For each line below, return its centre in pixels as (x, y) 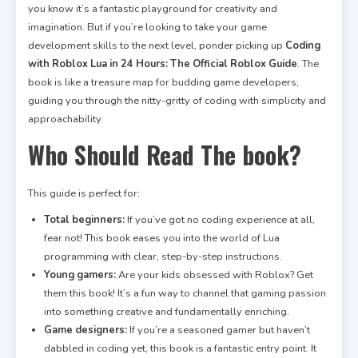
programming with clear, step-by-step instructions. (163, 256)
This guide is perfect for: (84, 193)
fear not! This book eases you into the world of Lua (162, 238)
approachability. (66, 119)
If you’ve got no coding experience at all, (220, 219)
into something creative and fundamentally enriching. (167, 311)
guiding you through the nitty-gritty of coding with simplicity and (177, 100)
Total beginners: (84, 219)
